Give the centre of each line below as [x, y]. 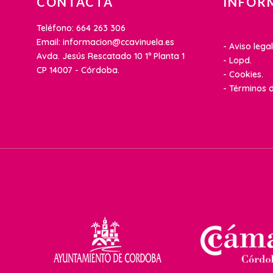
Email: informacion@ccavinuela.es [105, 42]
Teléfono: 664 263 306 [81, 28]
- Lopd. [237, 60]
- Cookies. [243, 74]
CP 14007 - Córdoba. [78, 70]
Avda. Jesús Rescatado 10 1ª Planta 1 [111, 56]
